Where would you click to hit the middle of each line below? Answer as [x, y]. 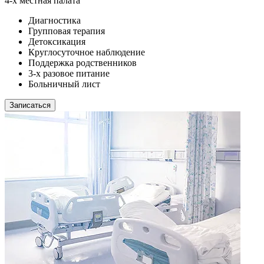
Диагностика [55, 20]
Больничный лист [64, 84]
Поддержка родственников [82, 62]
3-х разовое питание [69, 73]
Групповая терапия [67, 31]
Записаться [30, 105]
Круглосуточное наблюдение [87, 52]
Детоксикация [57, 41]
